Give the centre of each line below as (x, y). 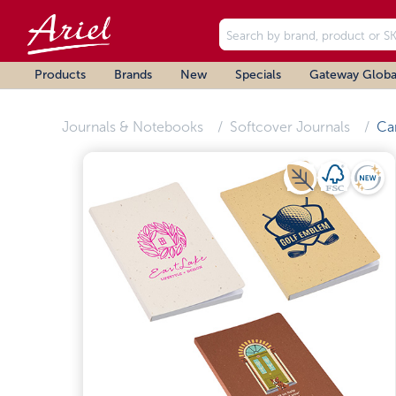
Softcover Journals (289, 127)
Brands (133, 75)
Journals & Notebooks (132, 127)
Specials (258, 75)
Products (60, 75)
